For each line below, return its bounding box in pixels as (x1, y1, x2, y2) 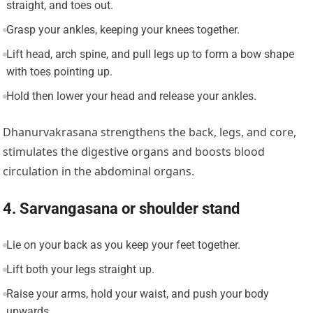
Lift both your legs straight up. (6, 263, 154, 277)
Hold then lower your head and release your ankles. (6, 89, 256, 103)
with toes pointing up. (6, 65, 112, 79)
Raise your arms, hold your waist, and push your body (6, 287, 269, 301)
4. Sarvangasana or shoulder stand (3, 200, 240, 218)
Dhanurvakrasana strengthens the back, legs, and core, (3, 124, 297, 140)
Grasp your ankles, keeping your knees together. (6, 23, 240, 37)
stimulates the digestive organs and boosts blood (3, 144, 265, 160)
